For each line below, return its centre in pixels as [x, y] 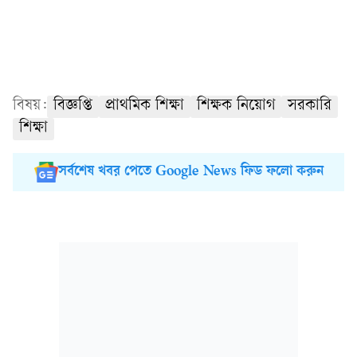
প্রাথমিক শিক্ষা [145, 106]
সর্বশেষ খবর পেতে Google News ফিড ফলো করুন [190, 172]
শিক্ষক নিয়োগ [236, 106]
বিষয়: [30, 106]
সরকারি [310, 106]
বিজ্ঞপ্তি [73, 106]
